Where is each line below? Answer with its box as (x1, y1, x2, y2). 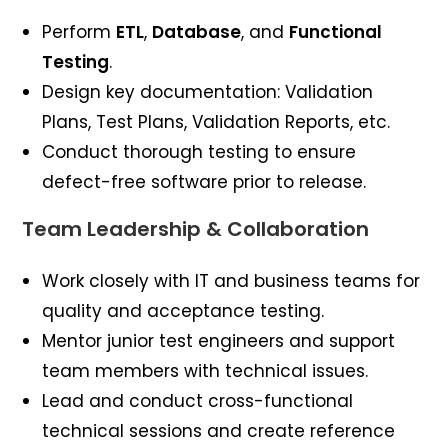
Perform (42, 19, 117, 44)
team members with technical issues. (42, 358, 369, 383)
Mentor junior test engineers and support (42, 328, 396, 353)
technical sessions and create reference (42, 418, 396, 443)
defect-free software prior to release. (42, 169, 367, 194)
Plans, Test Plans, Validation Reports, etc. (42, 109, 391, 134)
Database (152, 19, 242, 44)
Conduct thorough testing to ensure (42, 139, 357, 164)
